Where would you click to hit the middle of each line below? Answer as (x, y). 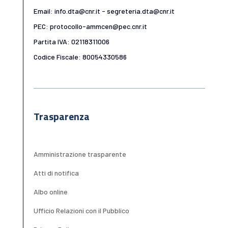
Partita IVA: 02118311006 (71, 41)
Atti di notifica (56, 173)
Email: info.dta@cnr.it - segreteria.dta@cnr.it (104, 11)
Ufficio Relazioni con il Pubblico (81, 211)
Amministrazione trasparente (80, 154)
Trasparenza (61, 117)
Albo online (50, 192)
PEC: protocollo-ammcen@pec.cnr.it (90, 26)
